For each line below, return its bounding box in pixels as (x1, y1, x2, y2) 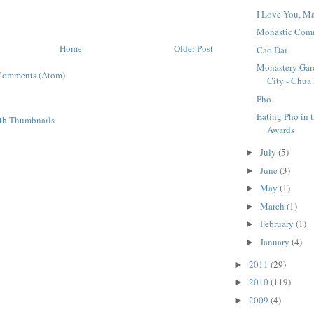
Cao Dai (257, 43, 288, 56)
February (259, 217, 296, 231)
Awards (267, 123, 295, 137)
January (259, 235, 292, 248)
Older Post (174, 42, 213, 55)
